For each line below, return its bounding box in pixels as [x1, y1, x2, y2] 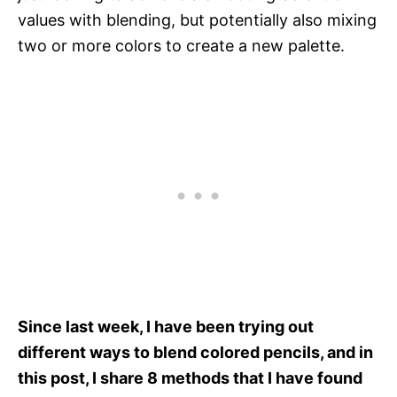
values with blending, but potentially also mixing [18, 10, 377, 29]
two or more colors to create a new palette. [18, 35, 345, 55]
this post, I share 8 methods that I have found [18, 368, 362, 387]
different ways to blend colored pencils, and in [18, 342, 373, 362]
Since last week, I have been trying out [18, 316, 314, 336]
